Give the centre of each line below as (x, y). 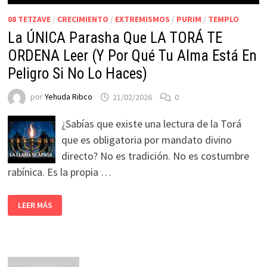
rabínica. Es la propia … (59, 172)
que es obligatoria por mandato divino (146, 140)
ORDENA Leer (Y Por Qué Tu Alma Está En (132, 56)
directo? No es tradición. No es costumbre (155, 156)
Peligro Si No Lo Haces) (77, 74)
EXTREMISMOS (142, 19)
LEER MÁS (35, 205)
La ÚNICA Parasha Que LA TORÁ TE (115, 38)
